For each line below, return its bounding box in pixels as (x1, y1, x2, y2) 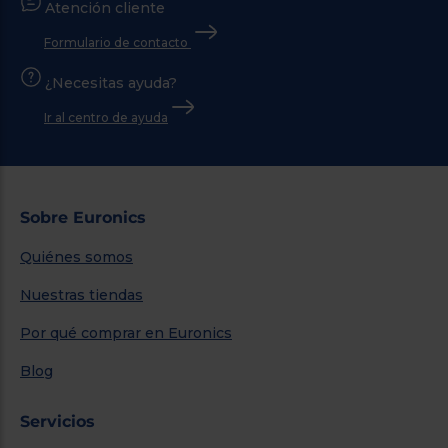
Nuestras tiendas (20, 285, 143, 304)
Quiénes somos (20, 247, 133, 266)
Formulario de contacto (44, 34, 191, 50)
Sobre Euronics (20, 207, 146, 227)
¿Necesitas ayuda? (45, 73, 177, 92)
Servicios (20, 411, 95, 431)
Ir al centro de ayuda (44, 109, 168, 125)
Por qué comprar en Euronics (20, 323, 232, 342)
